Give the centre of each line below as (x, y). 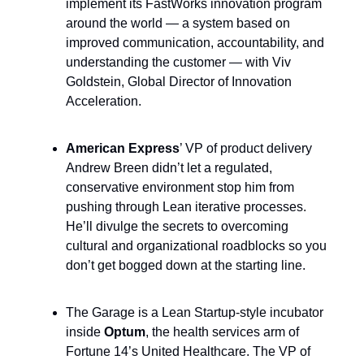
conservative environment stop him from (180, 187)
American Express (123, 148)
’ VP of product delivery (246, 148)
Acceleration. (104, 101)
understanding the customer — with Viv (178, 62)
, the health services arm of (222, 331)
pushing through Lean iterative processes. (186, 206)
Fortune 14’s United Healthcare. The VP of (188, 351)
